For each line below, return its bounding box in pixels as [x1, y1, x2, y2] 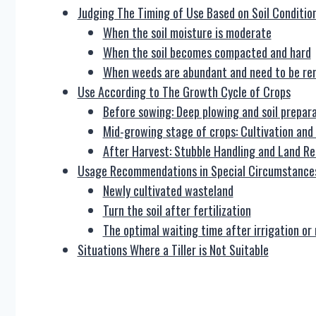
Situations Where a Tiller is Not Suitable [77, 241, 269, 259]
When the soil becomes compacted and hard [102, 43, 311, 61]
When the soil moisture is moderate [102, 23, 272, 42]
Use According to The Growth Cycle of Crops [77, 83, 291, 101]
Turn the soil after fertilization [102, 201, 251, 219]
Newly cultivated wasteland [102, 181, 233, 200]
